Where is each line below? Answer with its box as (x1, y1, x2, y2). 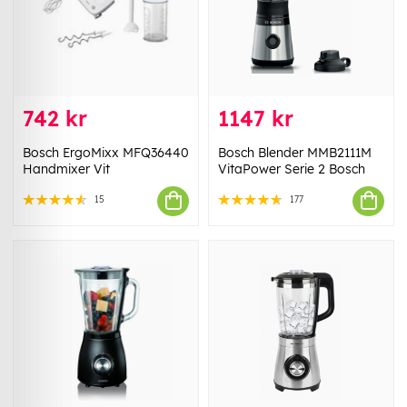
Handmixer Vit (23, 160, 110, 177)
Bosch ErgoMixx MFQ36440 (23, 144, 189, 161)
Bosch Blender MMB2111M (218, 144, 372, 161)
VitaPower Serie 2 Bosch (218, 160, 365, 177)
